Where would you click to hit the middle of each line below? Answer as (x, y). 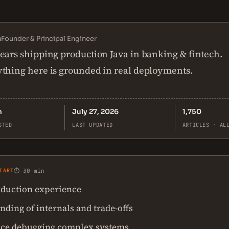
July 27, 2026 (96, 112)
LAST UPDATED (93, 125)
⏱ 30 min (29, 171)
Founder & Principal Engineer (49, 39)
